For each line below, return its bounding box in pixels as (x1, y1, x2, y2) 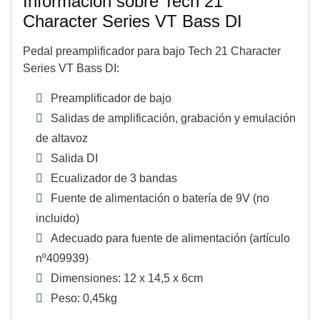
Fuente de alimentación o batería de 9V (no (51, 192, 270, 205)
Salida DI (51, 152, 99, 165)
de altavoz (36, 132, 88, 145)
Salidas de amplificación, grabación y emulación (51, 112, 296, 125)
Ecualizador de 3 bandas (51, 172, 178, 185)
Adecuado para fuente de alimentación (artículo (51, 232, 291, 245)
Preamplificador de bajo (51, 92, 172, 105)
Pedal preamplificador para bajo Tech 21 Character (23, 45, 281, 58)
